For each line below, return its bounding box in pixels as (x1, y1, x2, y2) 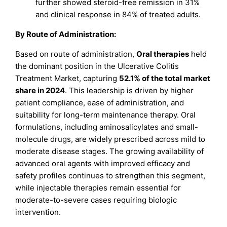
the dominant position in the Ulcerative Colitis (15, 61, 179, 71)
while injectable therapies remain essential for (15, 182, 181, 193)
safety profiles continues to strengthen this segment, (15, 170, 206, 180)
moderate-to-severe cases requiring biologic (15, 195, 177, 205)
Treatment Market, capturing (15, 73, 120, 83)
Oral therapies (136, 49, 190, 59)
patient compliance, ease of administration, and (15, 97, 184, 107)
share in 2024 (15, 85, 65, 95)
